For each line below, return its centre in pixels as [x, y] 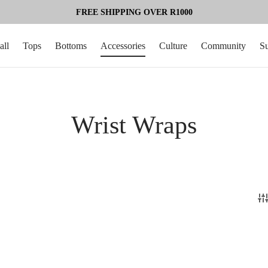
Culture [173, 46]
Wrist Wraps [134, 125]
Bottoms [71, 46]
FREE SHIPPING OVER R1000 [134, 12]
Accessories [123, 46]
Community [223, 46]
